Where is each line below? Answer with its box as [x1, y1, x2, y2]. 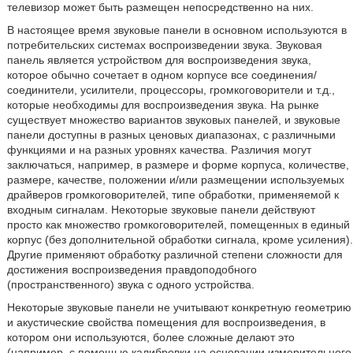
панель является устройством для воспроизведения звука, [6, 54, 311, 66]
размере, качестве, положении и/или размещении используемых [6, 173, 344, 186]
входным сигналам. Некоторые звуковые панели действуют [6, 203, 315, 216]
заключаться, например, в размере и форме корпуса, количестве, [6, 158, 349, 171]
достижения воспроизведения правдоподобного [6, 263, 257, 276]
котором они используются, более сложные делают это [6, 331, 295, 344]
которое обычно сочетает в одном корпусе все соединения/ [6, 69, 317, 81]
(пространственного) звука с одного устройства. [6, 278, 255, 291]
